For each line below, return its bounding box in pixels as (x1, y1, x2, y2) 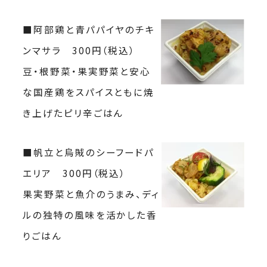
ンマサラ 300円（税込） (23, 43, 136, 57)
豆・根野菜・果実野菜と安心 (23, 64, 151, 77)
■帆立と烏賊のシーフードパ (23, 145, 155, 159)
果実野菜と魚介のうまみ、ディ (23, 187, 160, 200)
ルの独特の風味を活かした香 (23, 207, 158, 221)
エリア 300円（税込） (23, 166, 126, 179)
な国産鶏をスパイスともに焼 (23, 85, 155, 98)
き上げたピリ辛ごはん (23, 105, 124, 119)
